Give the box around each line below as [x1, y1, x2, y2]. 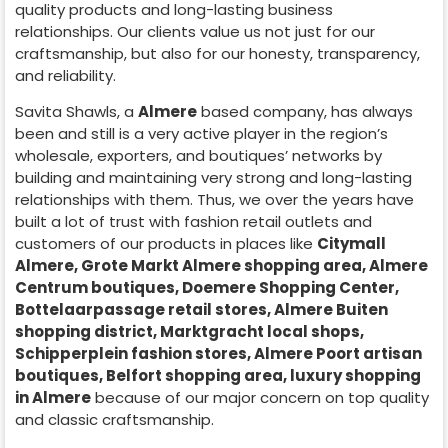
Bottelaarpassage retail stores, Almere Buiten [15, 299, 388, 320]
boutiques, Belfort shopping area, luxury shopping [15, 365, 421, 386]
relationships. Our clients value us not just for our [15, 20, 375, 42]
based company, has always [201, 101, 413, 122]
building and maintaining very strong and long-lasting [15, 167, 412, 188]
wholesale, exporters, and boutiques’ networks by [15, 145, 382, 166]
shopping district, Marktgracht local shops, [15, 321, 364, 342]
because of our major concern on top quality [91, 387, 429, 408]
